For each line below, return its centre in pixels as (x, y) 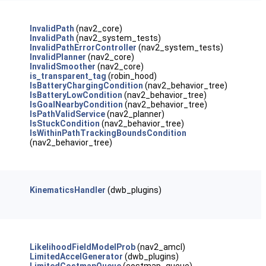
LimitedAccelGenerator (76, 256)
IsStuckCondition (64, 123)
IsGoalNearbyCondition (76, 104)
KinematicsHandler (67, 190)
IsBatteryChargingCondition (86, 85)
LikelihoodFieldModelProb (82, 247)
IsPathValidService (67, 114)
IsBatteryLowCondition (76, 95)
